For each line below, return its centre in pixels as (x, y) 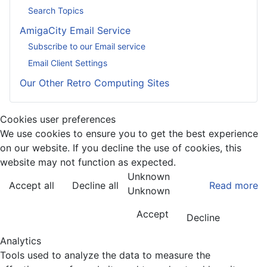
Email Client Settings (68, 63)
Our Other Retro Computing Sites (94, 83)
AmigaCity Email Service (75, 30)
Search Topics (56, 10)
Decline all (95, 185)
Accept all (32, 185)
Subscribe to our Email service (87, 46)
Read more (234, 185)
